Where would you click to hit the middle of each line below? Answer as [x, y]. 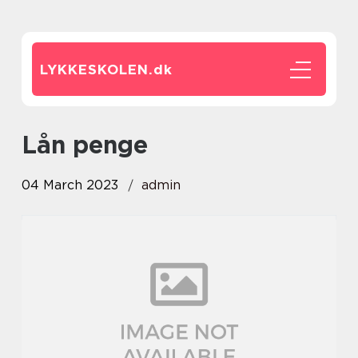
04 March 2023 [70, 185]
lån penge [92, 145]
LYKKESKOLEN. [97, 70]
